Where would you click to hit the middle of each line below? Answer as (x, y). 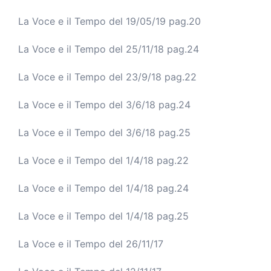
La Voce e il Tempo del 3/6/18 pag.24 (104, 104)
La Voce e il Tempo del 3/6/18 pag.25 (104, 132)
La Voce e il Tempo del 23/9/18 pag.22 (107, 77)
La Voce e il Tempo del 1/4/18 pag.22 (103, 160)
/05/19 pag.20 (168, 21)
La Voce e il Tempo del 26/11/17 (91, 243)
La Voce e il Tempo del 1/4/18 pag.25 (103, 216)
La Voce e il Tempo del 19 (77, 21)
